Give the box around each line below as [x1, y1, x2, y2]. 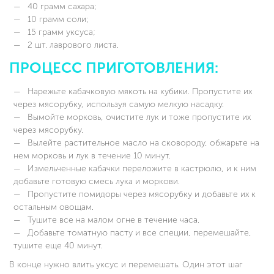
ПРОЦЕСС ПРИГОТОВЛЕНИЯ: [9, 59, 218, 77]
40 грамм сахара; [25, 1, 97, 12]
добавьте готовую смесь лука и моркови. [13, 176, 180, 187]
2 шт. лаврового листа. [25, 40, 119, 51]
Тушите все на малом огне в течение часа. [25, 215, 199, 226]
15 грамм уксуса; [25, 27, 95, 38]
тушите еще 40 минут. [13, 240, 103, 251]
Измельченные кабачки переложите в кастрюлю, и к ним [25, 163, 256, 174]
